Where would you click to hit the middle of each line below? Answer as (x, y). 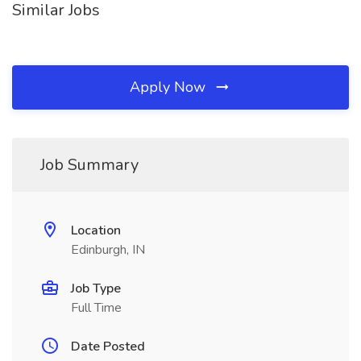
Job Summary (89, 165)
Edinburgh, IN (108, 250)
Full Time (96, 308)
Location (96, 230)
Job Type (96, 288)
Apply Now (170, 87)
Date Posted (108, 346)
